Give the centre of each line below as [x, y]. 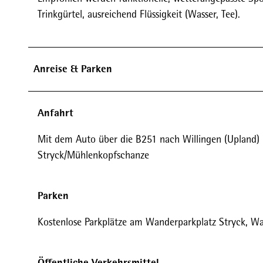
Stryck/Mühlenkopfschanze [93, 155]
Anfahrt [55, 112]
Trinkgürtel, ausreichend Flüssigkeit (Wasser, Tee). [139, 14]
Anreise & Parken [73, 68]
